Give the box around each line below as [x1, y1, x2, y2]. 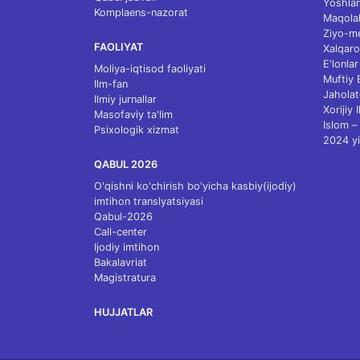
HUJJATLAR [94, 306, 153, 318]
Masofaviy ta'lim [94, 108, 173, 121]
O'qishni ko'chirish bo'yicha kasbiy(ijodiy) [94, 180, 297, 192]
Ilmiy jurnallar [94, 93, 157, 105]
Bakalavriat [94, 256, 147, 268]
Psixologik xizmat [94, 124, 179, 136]
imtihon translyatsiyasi [94, 195, 203, 207]
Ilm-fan [94, 78, 128, 90]
